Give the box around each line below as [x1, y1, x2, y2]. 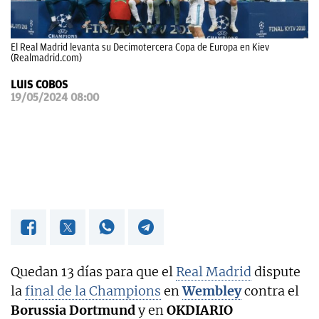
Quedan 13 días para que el [11, 263, 176, 280]
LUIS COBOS [11, 78, 68, 91]
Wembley [182, 282, 241, 299]
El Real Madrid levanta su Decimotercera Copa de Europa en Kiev [11, 41, 269, 53]
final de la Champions [25, 282, 161, 299]
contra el [241, 282, 299, 299]
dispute [251, 263, 300, 280]
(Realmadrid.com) [11, 52, 82, 63]
